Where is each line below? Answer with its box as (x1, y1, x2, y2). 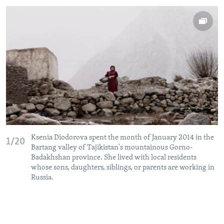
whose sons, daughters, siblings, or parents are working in (31, 164, 214, 172)
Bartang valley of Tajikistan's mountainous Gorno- (31, 144, 193, 152)
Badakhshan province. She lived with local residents (31, 154, 196, 162)
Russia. (31, 174, 55, 182)
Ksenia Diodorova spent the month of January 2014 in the (31, 134, 214, 142)
